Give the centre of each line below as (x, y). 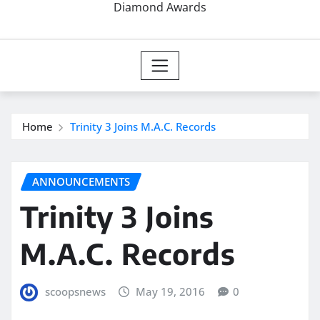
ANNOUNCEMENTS (81, 182)
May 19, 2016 (171, 291)
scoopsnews (75, 291)
